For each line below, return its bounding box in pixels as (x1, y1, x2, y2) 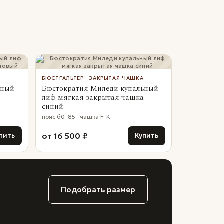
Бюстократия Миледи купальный (41, 83, 158, 94)
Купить (135, 131, 158, 140)
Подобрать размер (61, 185, 135, 194)
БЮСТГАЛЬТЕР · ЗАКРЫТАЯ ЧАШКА (41, 75, 144, 81)
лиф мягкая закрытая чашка (41, 92, 144, 103)
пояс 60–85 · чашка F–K (41, 113, 110, 120)
